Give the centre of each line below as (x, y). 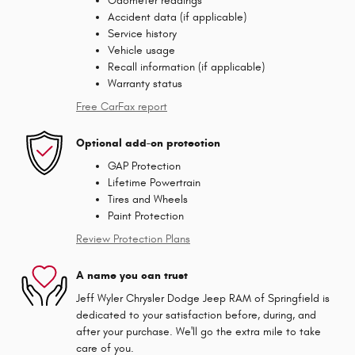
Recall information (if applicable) (186, 67)
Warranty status (145, 84)
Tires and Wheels (148, 200)
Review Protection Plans (133, 239)
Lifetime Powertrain (154, 183)
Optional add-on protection (148, 143)
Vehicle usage (141, 51)
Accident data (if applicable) (177, 17)
